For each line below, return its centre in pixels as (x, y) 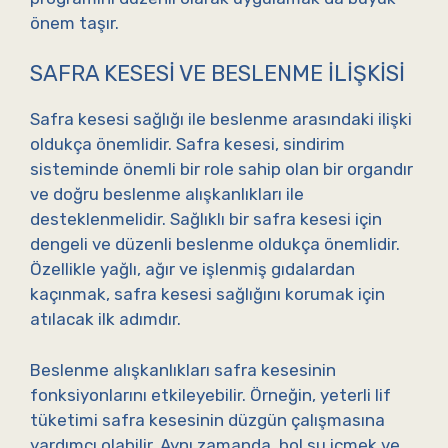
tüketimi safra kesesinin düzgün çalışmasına (207, 419)
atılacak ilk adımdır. (105, 319)
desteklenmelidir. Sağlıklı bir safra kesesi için (206, 219)
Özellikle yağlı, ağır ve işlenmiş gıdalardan (192, 269)
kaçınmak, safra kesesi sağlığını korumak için (207, 294)
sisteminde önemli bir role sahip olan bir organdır (221, 169)
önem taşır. (74, 22)
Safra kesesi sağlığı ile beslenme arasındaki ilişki (221, 119)
